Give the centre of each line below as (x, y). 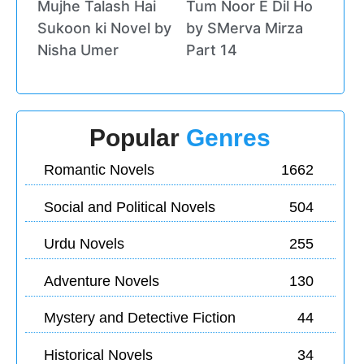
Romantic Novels (99, 169)
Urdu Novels (84, 244)
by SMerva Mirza (245, 28)
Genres (229, 138)
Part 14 (212, 50)
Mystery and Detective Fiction (139, 318)
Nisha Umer (78, 50)
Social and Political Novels (129, 207)
